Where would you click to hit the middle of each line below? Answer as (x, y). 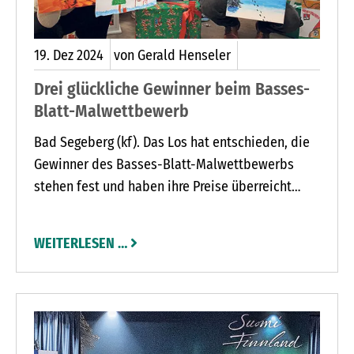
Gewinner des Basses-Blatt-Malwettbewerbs (164, 164)
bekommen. (68, 208)
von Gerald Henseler (172, 55)
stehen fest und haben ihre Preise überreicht (163, 186)
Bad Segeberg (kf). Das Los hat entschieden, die (172, 142)
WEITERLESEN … (81, 243)
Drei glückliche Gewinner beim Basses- (172, 89)
